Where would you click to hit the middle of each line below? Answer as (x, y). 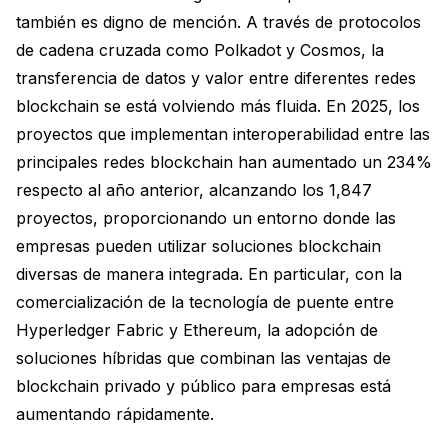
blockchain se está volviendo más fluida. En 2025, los (218, 106)
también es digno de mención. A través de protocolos (218, 22)
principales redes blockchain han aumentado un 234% (224, 162)
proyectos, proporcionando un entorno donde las (206, 218)
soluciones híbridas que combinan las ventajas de (203, 358)
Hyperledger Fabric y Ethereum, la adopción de (197, 330)
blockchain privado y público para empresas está (203, 386)
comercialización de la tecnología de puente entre (205, 302)
